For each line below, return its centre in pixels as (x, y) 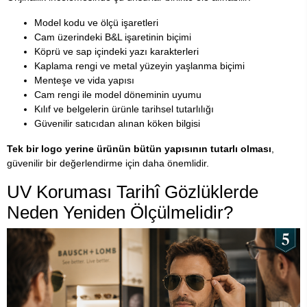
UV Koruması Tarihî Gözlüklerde (133, 192)
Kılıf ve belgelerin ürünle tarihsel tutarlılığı (124, 109)
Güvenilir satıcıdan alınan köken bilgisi (117, 124)
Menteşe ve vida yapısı (84, 81)
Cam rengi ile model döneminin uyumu (118, 95)
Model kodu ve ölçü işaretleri (96, 23)
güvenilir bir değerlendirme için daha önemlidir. (108, 163)
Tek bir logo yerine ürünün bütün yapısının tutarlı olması (139, 149)
